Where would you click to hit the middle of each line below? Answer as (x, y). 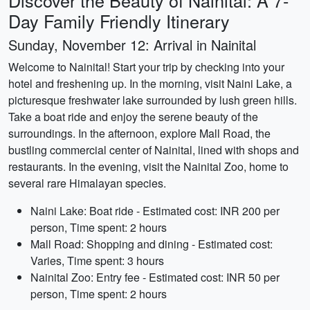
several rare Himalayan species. (87, 183)
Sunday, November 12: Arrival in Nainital (132, 45)
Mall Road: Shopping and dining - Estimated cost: (152, 244)
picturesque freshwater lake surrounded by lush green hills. (153, 100)
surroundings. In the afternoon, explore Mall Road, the (139, 133)
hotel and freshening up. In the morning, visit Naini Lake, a (150, 83)
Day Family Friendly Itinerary (119, 21)
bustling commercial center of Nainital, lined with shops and (154, 150)
